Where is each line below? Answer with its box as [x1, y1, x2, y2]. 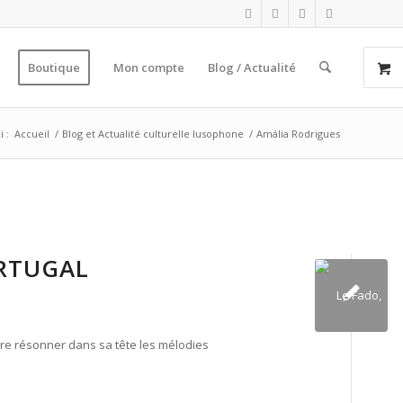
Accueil [14, 127, 49, 140]
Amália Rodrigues [256, 127, 340, 140]
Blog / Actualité [207, 59, 296, 76]
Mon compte [112, 59, 184, 76]
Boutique [27, 59, 80, 76]
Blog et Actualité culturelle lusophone [62, 127, 244, 140]
